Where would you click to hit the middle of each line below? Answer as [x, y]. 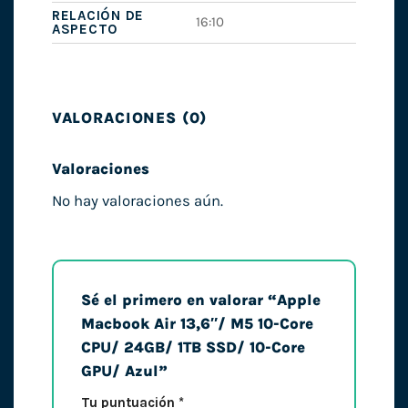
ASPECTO [85, 29]
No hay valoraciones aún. [137, 200]
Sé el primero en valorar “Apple [200, 301]
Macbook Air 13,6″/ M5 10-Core [197, 324]
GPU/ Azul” [126, 372]
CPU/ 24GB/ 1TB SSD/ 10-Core [193, 348]
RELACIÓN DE [98, 15]
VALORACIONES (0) [129, 117]
